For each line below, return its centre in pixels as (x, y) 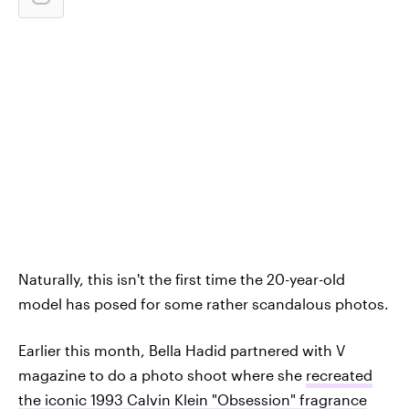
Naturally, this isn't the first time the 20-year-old (182, 279)
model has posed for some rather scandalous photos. (204, 304)
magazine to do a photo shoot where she (162, 375)
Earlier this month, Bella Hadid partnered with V (182, 350)
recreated (339, 375)
